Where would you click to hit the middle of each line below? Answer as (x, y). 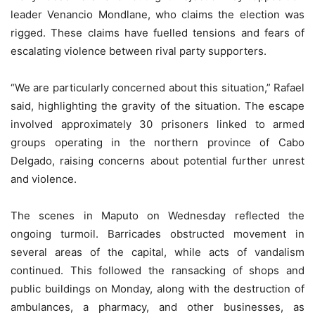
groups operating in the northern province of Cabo (157, 142)
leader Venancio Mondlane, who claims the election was (157, 14)
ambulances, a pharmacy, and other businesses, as (157, 307)
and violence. (44, 179)
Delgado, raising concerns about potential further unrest (157, 160)
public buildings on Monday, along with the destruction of (157, 288)
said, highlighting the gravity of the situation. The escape (157, 105)
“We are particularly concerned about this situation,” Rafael (157, 87)
